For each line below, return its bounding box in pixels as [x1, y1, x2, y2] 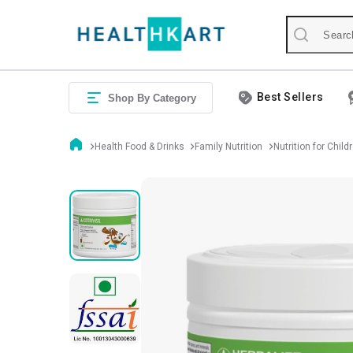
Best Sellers [257, 91, 324, 103]
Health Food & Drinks [94, 140, 184, 152]
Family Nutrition [195, 140, 262, 152]
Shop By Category [108, 92, 196, 104]
